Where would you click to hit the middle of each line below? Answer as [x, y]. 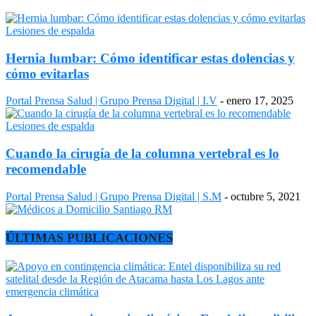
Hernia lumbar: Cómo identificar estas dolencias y [150, 58]
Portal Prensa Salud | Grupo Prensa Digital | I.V [111, 101]
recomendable [46, 169]
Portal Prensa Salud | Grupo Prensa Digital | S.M [114, 196]
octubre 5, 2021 [266, 196]
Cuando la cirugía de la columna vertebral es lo [142, 154]
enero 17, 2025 [260, 101]
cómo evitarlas [47, 73]
